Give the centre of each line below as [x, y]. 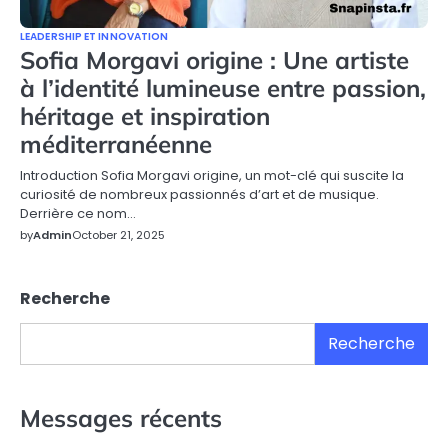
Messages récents [121, 417]
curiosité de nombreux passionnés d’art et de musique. [199, 194]
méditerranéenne [116, 143]
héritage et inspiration [145, 115]
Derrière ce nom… [78, 213]
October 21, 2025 [118, 234]
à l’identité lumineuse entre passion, [223, 87]
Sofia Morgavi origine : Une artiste [214, 59]
